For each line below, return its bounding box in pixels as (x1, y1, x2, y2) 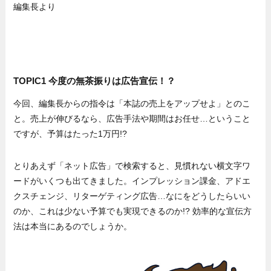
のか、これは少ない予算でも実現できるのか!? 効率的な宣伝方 (13, 206, 252, 217)
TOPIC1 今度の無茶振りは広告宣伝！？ (13, 76, 176, 87)
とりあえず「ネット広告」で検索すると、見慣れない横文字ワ (13, 161, 251, 171)
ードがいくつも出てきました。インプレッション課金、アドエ (13, 176, 251, 186)
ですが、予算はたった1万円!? (13, 129, 128, 139)
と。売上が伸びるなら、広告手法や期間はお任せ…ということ (13, 114, 251, 124)
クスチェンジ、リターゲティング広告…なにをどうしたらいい (13, 191, 251, 201)
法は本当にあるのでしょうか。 (13, 221, 132, 232)
